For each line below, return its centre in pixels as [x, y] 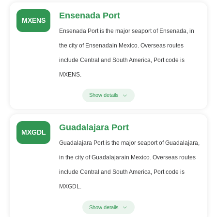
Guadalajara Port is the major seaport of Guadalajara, [129, 143]
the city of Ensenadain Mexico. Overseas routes [121, 45]
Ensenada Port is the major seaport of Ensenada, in [126, 31]
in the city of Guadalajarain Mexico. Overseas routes [127, 158]
